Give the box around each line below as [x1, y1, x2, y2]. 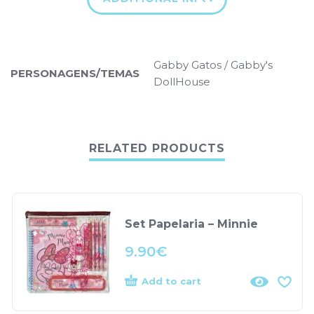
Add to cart [141, 275, 201, 287]
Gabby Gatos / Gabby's [153, 57, 273, 71]
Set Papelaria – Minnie [124, 217, 258, 231]
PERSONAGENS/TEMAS [11, 66, 139, 80]
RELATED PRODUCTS [89, 141, 225, 155]
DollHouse [153, 74, 210, 88]
